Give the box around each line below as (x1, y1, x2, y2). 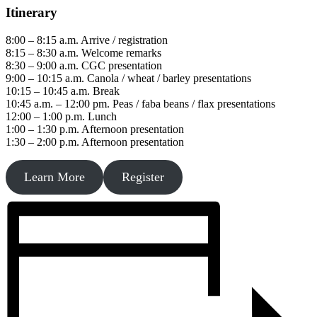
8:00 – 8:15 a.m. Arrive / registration (6, 33, 168, 46)
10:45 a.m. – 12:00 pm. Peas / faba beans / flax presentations (6, 97, 275, 110)
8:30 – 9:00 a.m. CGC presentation (6, 59, 162, 71)
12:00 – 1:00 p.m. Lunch (6, 110, 117, 122)
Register (121, 169, 164, 184)
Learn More (23, 169, 85, 184)
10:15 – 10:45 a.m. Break (6, 84, 120, 97)
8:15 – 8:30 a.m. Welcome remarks (6, 46, 161, 59)
